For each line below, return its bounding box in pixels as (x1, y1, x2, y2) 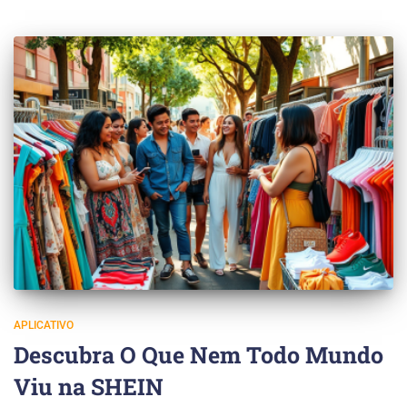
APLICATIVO (14, 318, 74, 332)
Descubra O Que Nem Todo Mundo (14, 339, 383, 370)
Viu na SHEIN (14, 371, 164, 402)
